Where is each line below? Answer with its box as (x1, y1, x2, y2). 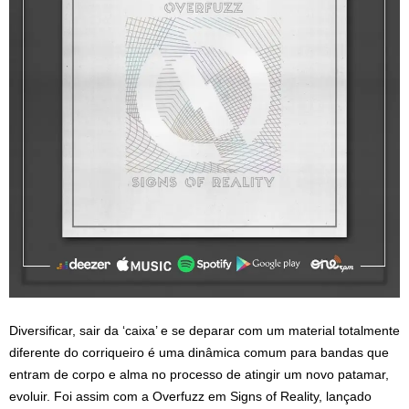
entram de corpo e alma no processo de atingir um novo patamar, (9, 367, 389, 382)
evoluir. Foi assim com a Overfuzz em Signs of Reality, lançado (9, 389, 372, 404)
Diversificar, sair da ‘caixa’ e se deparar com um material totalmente (9, 323, 400, 338)
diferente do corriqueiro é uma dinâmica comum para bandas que (9, 345, 389, 360)
